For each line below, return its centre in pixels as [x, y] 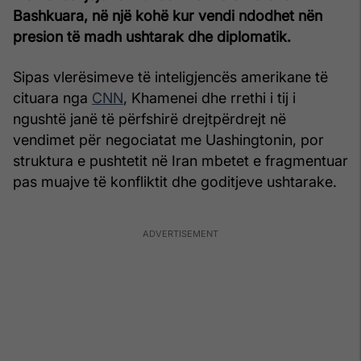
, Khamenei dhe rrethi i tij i [210, 98]
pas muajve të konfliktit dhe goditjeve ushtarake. [175, 181]
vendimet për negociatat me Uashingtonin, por [168, 139]
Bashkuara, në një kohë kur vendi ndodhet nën [168, 15]
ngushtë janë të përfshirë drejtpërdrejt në [149, 118]
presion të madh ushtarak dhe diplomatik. [152, 36]
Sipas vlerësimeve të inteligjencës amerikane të [170, 77]
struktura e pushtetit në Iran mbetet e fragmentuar [180, 160]
